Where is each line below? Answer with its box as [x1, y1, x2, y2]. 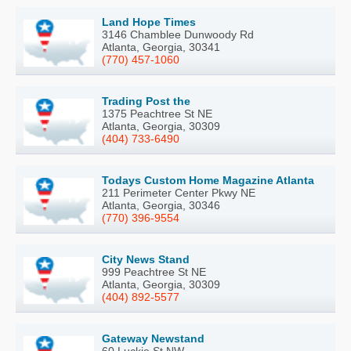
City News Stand [102, 253, 190, 266]
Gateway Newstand [102, 332, 204, 346]
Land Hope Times [102, 16, 196, 29]
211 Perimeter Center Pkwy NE [102, 186, 255, 200]
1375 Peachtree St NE [102, 107, 212, 121]
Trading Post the [102, 95, 190, 108]
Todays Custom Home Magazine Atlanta [102, 174, 314, 187]
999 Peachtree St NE [102, 266, 206, 279]
